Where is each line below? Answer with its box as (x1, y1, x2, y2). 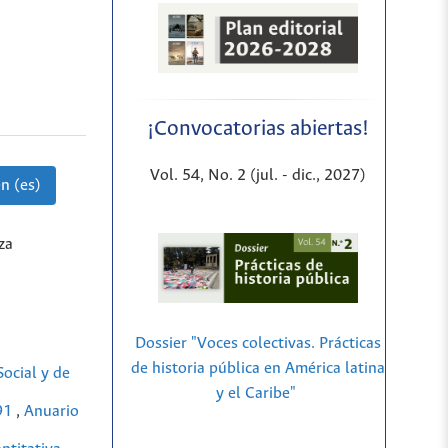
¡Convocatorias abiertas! (146, 118, 369, 142)
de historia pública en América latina (130, 360, 385, 378)
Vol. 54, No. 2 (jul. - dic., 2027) (149, 167, 366, 185)
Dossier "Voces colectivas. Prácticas (134, 335, 381, 353)
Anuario (24, 402, 79, 420)
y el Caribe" (215, 385, 296, 403)
